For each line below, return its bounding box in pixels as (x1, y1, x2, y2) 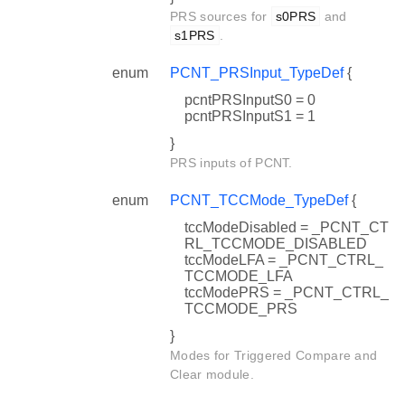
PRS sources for (170, 8, 271, 24)
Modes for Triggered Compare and (170, 347, 378, 363)
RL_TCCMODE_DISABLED (184, 235, 367, 251)
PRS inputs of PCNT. (170, 155, 293, 170)
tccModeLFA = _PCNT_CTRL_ (184, 251, 383, 268)
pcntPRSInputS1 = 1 (184, 108, 316, 124)
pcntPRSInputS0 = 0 (184, 91, 316, 108)
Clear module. (170, 366, 254, 381)
